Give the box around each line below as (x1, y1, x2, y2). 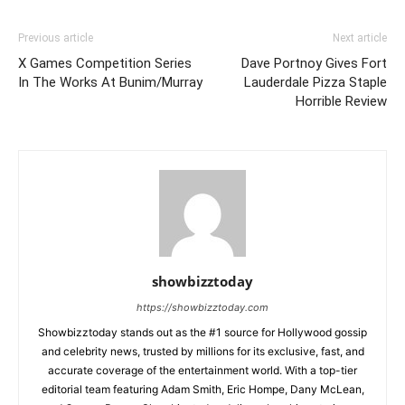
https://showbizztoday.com (137, 300, 268, 314)
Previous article (18, 31, 93, 44)
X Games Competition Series (18, 54, 192, 71)
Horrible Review (296, 92, 387, 109)
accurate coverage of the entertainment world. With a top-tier (48, 363, 357, 377)
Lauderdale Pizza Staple (244, 73, 387, 90)
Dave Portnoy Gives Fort (241, 54, 387, 71)
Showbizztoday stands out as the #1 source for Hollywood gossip (38, 325, 367, 339)
